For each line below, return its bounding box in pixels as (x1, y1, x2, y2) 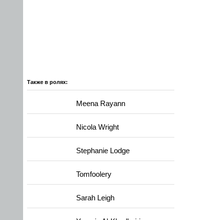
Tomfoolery (76, 170, 111, 178)
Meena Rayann (76, 100, 125, 108)
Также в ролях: (27, 79, 68, 85)
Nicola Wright (76, 123, 119, 131)
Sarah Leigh (76, 194, 114, 202)
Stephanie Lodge (76, 147, 130, 155)
